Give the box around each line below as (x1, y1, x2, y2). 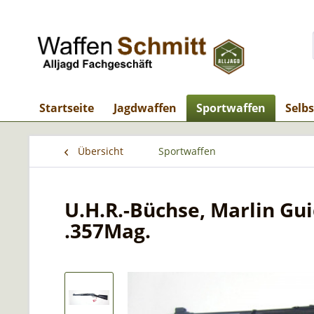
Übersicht (78, 144, 123, 158)
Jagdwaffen (114, 100, 177, 116)
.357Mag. (64, 217, 151, 244)
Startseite (39, 100, 94, 116)
